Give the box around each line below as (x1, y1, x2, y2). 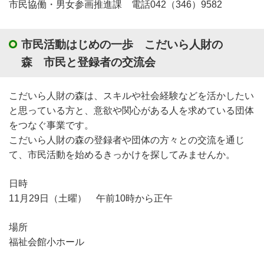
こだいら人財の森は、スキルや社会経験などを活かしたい (9, 90, 254, 101)
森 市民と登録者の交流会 (21, 55, 156, 68)
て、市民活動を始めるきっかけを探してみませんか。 (9, 149, 235, 160)
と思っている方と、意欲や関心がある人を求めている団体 (9, 105, 254, 115)
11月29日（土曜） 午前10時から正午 (9, 193, 173, 203)
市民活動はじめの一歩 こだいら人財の (21, 38, 223, 51)
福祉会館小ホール (9, 236, 84, 247)
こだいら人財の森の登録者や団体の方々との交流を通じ (9, 134, 245, 145)
